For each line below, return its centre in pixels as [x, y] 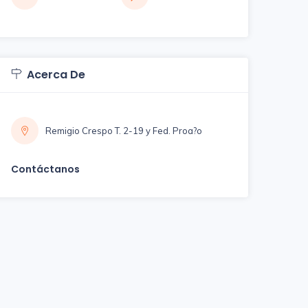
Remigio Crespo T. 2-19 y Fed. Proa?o [124, 131]
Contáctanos [45, 169]
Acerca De [56, 75]
